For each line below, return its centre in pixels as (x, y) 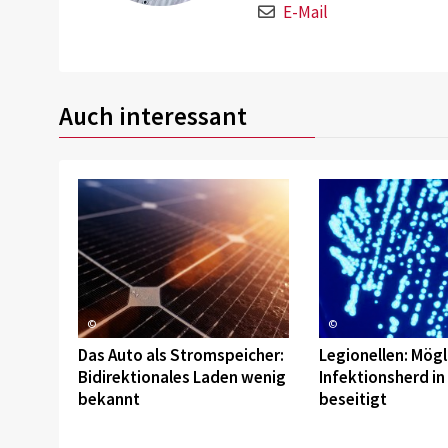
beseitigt (352, 399)
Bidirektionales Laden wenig (181, 377)
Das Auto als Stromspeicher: (180, 355)
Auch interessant (153, 115)
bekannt (108, 399)
